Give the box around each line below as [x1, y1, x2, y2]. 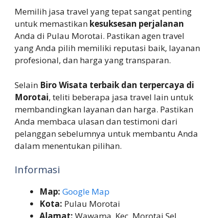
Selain [15, 79, 40, 91]
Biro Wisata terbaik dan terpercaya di [40, 79, 194, 91]
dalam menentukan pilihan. [15, 140, 122, 151]
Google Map [62, 186, 109, 198]
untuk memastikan [15, 18, 90, 30]
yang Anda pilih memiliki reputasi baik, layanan [15, 42, 200, 54]
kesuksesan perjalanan [90, 18, 184, 30]
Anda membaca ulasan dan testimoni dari [15, 115, 178, 127]
